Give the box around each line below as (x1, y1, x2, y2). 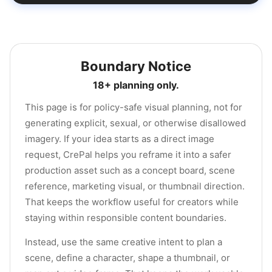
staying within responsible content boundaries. (25, 212, 226, 223)
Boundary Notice (81, 58, 191, 74)
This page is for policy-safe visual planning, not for (25, 101, 242, 113)
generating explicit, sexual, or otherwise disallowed (25, 117, 246, 129)
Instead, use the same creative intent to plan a (25, 236, 222, 248)
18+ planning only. (93, 79, 179, 91)
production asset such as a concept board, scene (25, 165, 235, 176)
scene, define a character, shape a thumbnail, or (25, 252, 230, 263)
